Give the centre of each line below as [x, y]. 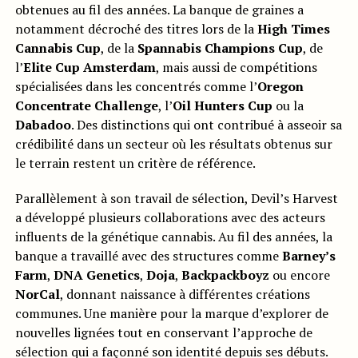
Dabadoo [43, 125]
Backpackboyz [225, 275]
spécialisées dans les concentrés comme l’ [136, 87]
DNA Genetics [96, 275]
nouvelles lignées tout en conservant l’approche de [163, 333]
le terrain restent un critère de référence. [135, 163]
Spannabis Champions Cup [220, 48]
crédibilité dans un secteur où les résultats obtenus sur [173, 144]
